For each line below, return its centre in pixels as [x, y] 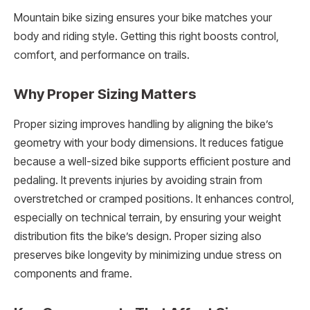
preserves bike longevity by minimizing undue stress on [148, 255]
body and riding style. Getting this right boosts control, [146, 37]
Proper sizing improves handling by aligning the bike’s [144, 125]
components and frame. [73, 274]
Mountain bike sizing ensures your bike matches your [143, 18]
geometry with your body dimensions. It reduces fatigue [149, 143]
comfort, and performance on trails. [102, 55]
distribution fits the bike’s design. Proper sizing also [138, 237]
